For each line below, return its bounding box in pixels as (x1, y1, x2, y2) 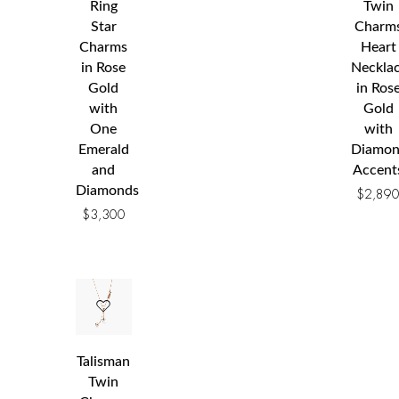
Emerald (77, 142, 129, 158)
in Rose (81, 61, 126, 76)
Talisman (77, 354, 131, 370)
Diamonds (76, 183, 139, 199)
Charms (79, 40, 128, 55)
